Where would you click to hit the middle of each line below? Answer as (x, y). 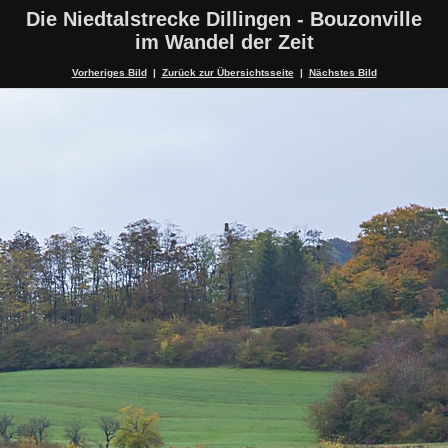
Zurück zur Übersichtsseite (227, 73)
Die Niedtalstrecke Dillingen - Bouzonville (224, 19)
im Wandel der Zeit (224, 42)
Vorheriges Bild (109, 73)
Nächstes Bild (342, 73)
